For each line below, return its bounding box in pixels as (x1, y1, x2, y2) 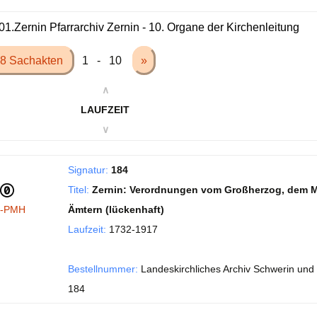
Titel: (68, 184, 89, 195)
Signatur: (68, 164, 108, 175)
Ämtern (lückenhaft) (68, 204, 164, 215)
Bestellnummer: (68, 263, 138, 275)
